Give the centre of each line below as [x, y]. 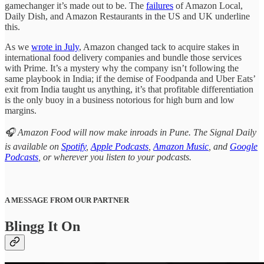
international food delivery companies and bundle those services [123, 58]
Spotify [74, 147]
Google [244, 147]
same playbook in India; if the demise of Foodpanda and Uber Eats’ [130, 79]
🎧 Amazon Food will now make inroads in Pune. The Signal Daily [131, 133]
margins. [21, 111]
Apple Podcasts [120, 147]
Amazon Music [181, 147]
